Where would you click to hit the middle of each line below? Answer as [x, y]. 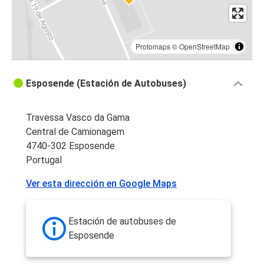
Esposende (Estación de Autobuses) [106, 84]
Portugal [44, 160]
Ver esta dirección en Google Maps [101, 184]
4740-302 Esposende [70, 146]
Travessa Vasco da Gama [78, 118]
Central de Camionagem [75, 132]
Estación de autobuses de [122, 222]
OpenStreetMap [204, 47]
